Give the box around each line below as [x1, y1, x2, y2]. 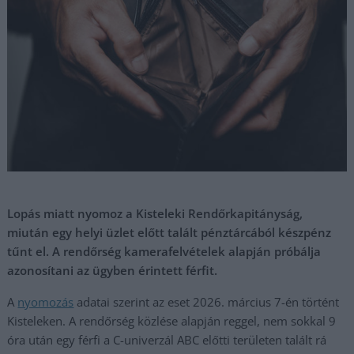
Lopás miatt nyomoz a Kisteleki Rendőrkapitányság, [7, 205, 303, 221]
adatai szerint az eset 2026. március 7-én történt [73, 294, 340, 310]
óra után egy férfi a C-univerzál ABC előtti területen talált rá [7, 332, 327, 348]
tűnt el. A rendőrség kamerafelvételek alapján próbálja [7, 243, 322, 259]
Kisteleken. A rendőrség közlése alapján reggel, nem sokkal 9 [7, 313, 337, 329]
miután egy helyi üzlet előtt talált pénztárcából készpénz [7, 224, 332, 240]
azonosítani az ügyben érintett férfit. [7, 262, 218, 278]
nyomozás [17, 294, 74, 310]
